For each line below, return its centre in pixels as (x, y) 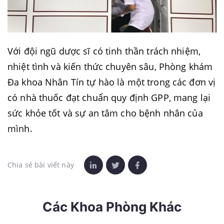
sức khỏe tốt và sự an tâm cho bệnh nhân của (105, 113)
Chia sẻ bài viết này (41, 165)
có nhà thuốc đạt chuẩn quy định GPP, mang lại (109, 97)
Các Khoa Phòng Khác (112, 207)
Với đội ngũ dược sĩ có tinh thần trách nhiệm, (104, 51)
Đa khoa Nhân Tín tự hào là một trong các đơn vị (112, 82)
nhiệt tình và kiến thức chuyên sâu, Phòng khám (110, 66)
